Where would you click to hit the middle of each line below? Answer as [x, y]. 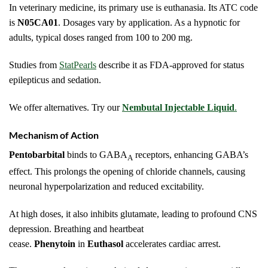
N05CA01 [38, 23]
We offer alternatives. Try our [66, 107]
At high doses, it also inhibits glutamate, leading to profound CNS [133, 214]
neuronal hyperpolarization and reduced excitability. [106, 186]
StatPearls [78, 65]
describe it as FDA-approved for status [170, 65]
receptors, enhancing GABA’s [191, 154]
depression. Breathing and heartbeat [76, 229]
